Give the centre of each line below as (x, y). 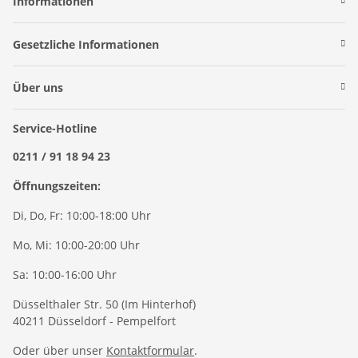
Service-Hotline (55, 128)
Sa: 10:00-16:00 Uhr (65, 274)
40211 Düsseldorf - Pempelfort (94, 320)
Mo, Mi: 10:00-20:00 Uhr (76, 245)
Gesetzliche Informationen (86, 44)
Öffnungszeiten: (57, 185)
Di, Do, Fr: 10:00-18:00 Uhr (82, 215)
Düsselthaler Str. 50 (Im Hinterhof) (104, 304)
